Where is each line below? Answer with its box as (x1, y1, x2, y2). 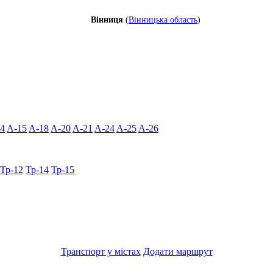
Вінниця (91, 15, 123, 24)
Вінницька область (129, 15, 197, 24)
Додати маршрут (143, 246, 213, 257)
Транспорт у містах (60, 246, 141, 257)
